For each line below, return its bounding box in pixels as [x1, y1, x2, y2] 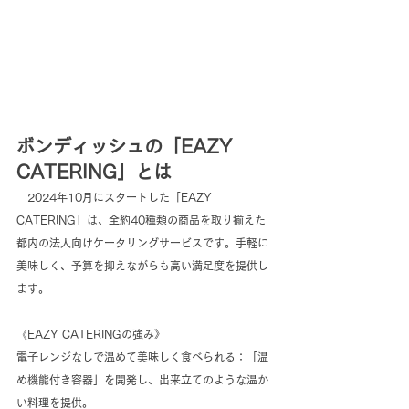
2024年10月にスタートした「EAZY [16, 192, 215, 204]
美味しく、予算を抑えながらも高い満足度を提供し [16, 260, 268, 272]
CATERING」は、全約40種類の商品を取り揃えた [16, 215, 266, 226]
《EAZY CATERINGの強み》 [16, 329, 165, 341]
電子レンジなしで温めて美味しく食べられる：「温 [16, 351, 268, 363]
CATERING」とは [16, 163, 172, 182]
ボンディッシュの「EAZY [16, 137, 237, 156]
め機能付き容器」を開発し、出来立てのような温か [16, 374, 268, 386]
